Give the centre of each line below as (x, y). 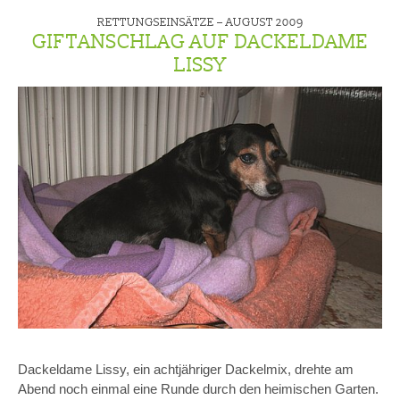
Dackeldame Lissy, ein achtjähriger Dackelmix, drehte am (186, 369)
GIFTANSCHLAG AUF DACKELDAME (200, 41)
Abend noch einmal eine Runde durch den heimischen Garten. (198, 388)
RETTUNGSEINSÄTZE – (161, 21)
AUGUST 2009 (264, 21)
